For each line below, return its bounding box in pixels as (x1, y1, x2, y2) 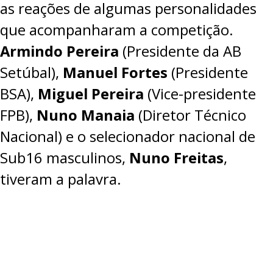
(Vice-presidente (144, 83, 256, 104)
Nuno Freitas (129, 147, 224, 168)
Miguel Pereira (38, 83, 144, 104)
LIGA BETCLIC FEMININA (15, 55, 145, 73)
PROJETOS (15, 7, 80, 27)
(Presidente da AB (119, 41, 241, 61)
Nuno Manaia (37, 105, 135, 125)
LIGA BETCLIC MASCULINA (15, 32, 158, 50)
